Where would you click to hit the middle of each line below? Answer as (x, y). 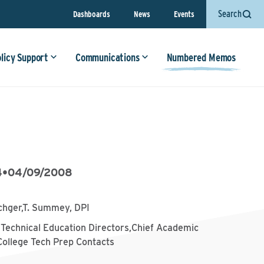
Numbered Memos (201, 57)
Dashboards (92, 14)
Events (184, 14)
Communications (108, 57)
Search (230, 14)
